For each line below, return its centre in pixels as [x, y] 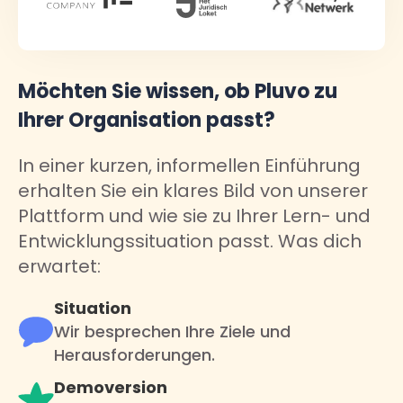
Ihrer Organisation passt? [147, 120]
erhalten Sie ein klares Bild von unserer [193, 191]
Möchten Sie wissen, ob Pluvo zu [178, 91]
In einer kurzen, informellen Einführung [189, 166]
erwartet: [59, 266]
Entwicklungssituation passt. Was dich [190, 241]
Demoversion [111, 387]
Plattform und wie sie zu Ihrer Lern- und [194, 216]
